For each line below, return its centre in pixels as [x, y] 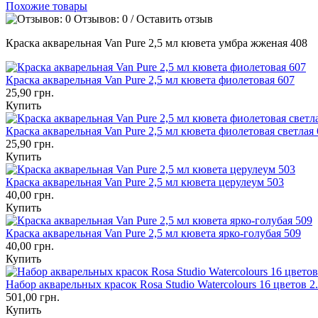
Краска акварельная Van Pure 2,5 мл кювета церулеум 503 [145, 182]
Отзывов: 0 [101, 18]
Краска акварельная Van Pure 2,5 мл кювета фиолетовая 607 [150, 79]
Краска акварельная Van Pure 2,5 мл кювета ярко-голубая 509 [153, 233]
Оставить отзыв [175, 18]
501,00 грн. [33, 297]
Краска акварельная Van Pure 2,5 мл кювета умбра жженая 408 [157, 43]
